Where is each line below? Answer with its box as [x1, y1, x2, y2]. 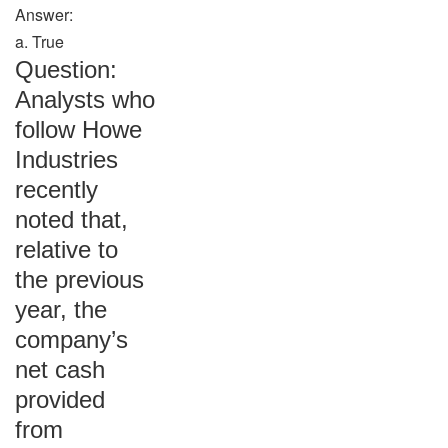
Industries [15, 146, 118, 173]
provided [15, 386, 105, 413]
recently [15, 176, 98, 203]
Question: [15, 56, 117, 83]
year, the [15, 296, 107, 323]
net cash [15, 356, 105, 383]
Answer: [15, 3, 73, 26]
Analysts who [15, 86, 155, 113]
